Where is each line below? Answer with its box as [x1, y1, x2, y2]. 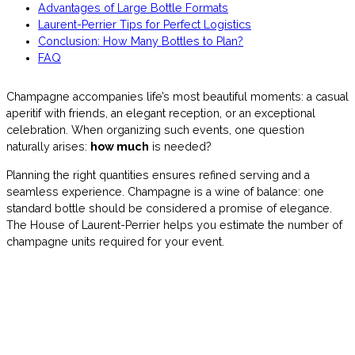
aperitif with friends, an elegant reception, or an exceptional [6, 107, 315, 120]
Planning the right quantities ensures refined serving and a [6, 168, 310, 181]
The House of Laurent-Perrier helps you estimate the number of [6, 218, 342, 231]
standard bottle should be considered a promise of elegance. [6, 201, 332, 215]
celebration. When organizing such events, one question [6, 124, 304, 137]
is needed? [149, 140, 212, 154]
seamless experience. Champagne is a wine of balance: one [6, 185, 324, 198]
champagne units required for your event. [6, 235, 224, 248]
